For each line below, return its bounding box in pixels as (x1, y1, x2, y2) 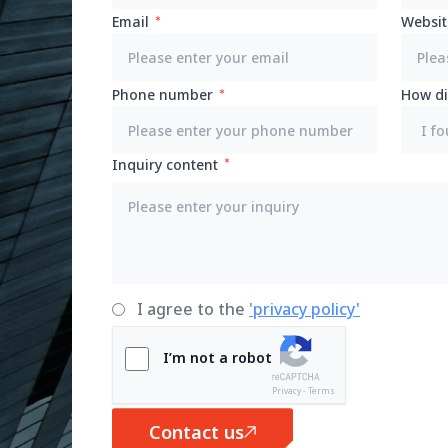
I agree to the (137, 298, 249, 321)
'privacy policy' (249, 298, 360, 321)
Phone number (112, 85, 213, 105)
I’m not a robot (163, 348, 272, 368)
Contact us (149, 420, 244, 445)
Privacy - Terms (272, 385, 335, 397)
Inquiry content (112, 155, 218, 175)
